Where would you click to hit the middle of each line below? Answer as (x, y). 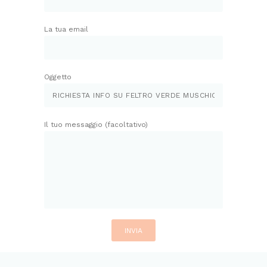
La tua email (66, 30)
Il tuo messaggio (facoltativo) (96, 125)
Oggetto (58, 77)
